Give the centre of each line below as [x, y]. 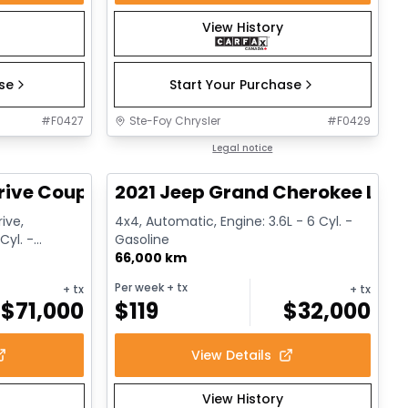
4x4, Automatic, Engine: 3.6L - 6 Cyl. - [233, 222]
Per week [139, 288]
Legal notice [243, 148]
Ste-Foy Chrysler [174, 121]
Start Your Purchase [235, 85]
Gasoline [142, 240]
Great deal [157, 149]
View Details [232, 356]
